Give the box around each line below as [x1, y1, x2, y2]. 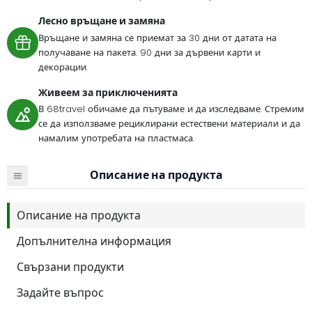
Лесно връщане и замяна [38, 14, 165, 29]
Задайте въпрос [17, 284, 104, 301]
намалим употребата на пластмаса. [38, 132, 194, 146]
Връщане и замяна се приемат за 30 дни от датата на [38, 31, 276, 45]
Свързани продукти [17, 258, 124, 275]
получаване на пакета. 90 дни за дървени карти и [38, 45, 260, 59]
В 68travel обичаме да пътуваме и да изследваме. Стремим [38, 102, 304, 116]
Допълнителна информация [17, 233, 171, 249]
